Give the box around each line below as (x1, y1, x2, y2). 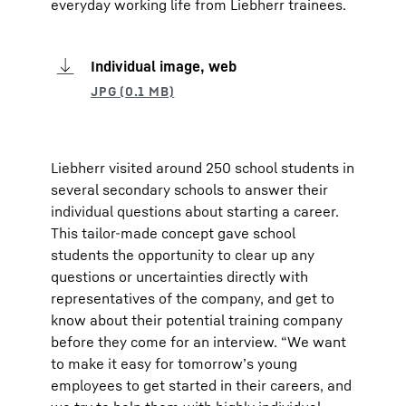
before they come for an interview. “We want (51, 333, 346, 351)
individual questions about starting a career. (51, 202, 339, 220)
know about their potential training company (51, 311, 343, 329)
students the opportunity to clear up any (51, 246, 314, 264)
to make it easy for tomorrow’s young (51, 354, 297, 372)
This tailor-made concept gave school (51, 224, 295, 242)
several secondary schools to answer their (51, 180, 328, 198)
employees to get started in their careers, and (51, 376, 352, 394)
